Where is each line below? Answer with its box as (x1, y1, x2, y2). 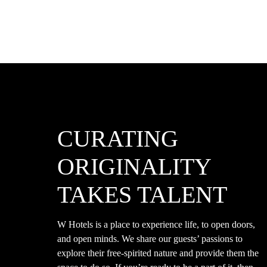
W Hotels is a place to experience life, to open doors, (57, 219, 255, 229)
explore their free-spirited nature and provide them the (57, 247, 259, 258)
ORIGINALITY (57, 153, 211, 180)
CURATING (57, 125, 178, 152)
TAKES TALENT (57, 181, 227, 208)
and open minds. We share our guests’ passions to (57, 233, 243, 244)
